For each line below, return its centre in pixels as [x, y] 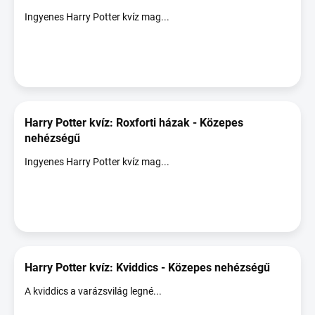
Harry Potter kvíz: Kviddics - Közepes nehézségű [147, 268]
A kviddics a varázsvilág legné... [93, 291]
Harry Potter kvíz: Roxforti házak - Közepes [134, 123]
